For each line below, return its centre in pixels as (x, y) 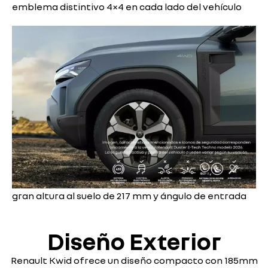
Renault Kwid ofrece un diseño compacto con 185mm (134, 261)
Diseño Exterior (134, 241)
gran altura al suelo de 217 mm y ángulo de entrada (129, 195)
